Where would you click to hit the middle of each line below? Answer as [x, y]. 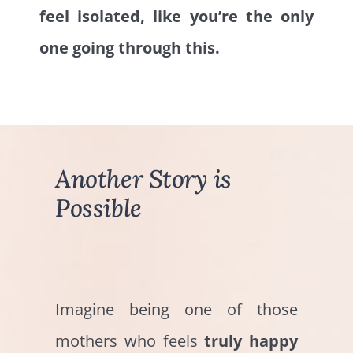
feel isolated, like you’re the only [176, 16]
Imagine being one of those [176, 310]
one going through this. [130, 47]
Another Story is [143, 179]
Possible [98, 208]
